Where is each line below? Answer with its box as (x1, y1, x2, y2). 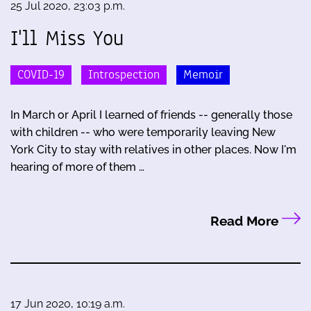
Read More (210, 213, 282, 229)
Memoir (183, 66, 223, 84)
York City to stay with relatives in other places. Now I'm (10, 143, 296, 157)
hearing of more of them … (10, 160, 144, 174)
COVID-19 (17, 66, 65, 84)
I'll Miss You (10, 24, 124, 53)
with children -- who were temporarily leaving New (10, 126, 276, 140)
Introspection (88, 66, 160, 84)
